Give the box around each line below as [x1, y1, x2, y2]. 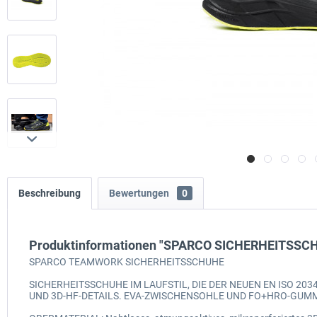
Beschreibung [18, 188, 81, 200]
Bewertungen [109, 188, 171, 200]
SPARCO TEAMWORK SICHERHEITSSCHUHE [29, 256, 224, 268]
